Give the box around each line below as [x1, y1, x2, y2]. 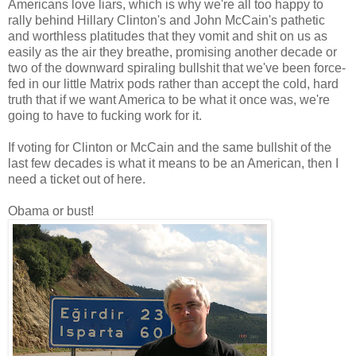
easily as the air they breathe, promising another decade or [8, 45, 337, 60]
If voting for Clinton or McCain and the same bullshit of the [8, 141, 331, 155]
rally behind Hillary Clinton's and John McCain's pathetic [8, 14, 325, 28]
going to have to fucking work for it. [8, 109, 202, 123]
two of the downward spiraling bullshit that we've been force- [8, 61, 346, 75]
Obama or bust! [8, 204, 94, 219]
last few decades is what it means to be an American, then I [8, 157, 339, 171]
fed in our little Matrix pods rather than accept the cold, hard [8, 77, 339, 91]
